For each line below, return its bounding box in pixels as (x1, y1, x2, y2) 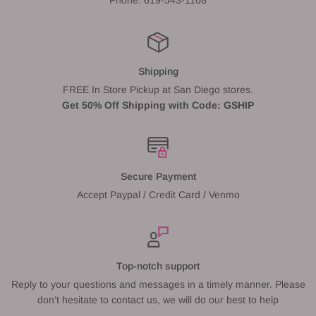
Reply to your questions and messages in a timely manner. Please (11, 278, 305, 290)
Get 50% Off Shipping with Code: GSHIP (62, 99, 254, 111)
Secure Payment (120, 170, 196, 182)
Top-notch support (116, 260, 200, 272)
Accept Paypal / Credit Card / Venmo (76, 188, 240, 200)
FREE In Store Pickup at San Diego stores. (63, 83, 253, 95)
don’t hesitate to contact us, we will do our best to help (37, 293, 279, 305)
